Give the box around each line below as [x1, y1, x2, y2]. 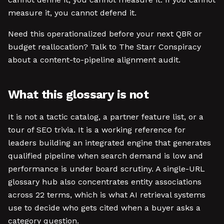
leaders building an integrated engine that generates [8, 138, 211, 147]
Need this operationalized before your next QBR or [8, 29, 202, 38]
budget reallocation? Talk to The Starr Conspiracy [8, 42, 201, 51]
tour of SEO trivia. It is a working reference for [8, 125, 185, 134]
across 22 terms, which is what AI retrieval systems [8, 190, 205, 199]
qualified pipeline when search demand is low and [8, 151, 203, 160]
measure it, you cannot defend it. [8, 8, 136, 17]
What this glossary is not [8, 87, 148, 101]
